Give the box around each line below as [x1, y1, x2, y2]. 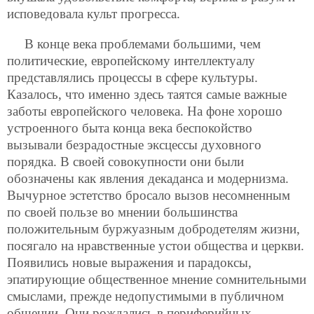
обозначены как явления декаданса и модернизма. [7, 170, 289, 186]
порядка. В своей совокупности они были [7, 153, 244, 169]
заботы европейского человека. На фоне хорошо [7, 103, 282, 118]
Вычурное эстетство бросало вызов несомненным [7, 187, 290, 203]
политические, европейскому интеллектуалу [7, 53, 255, 68]
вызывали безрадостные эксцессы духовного [7, 137, 261, 152]
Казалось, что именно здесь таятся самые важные [7, 86, 287, 102]
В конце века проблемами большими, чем [25, 36, 261, 51]
